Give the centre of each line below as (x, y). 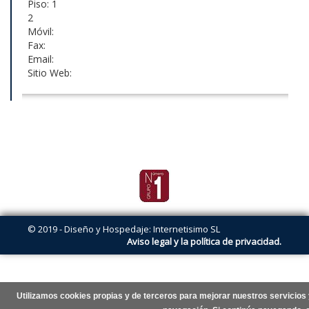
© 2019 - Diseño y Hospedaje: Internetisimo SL (124, 229)
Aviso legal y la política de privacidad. (204, 242)
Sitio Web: (47, 73)
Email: (38, 59)
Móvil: (38, 32)
